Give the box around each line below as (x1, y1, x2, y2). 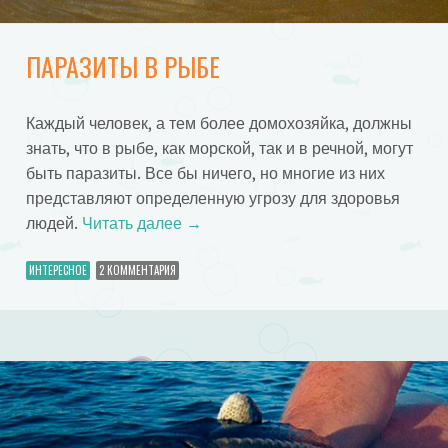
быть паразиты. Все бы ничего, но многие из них (25, 164, 385, 182)
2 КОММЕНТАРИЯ (98, 262, 176, 279)
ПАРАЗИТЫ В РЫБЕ (25, 47, 220, 87)
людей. (25, 214, 82, 232)
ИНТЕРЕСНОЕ (28, 262, 87, 279)
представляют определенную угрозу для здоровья (25, 189, 400, 207)
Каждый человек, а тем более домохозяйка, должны (25, 114, 412, 132)
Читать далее (81, 214, 186, 232)
